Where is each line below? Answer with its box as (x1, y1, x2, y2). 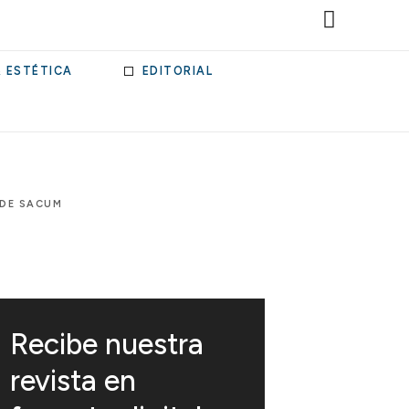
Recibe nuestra (10, 327, 204, 362)
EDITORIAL (142, 64, 213, 78)
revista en (10, 363, 137, 398)
